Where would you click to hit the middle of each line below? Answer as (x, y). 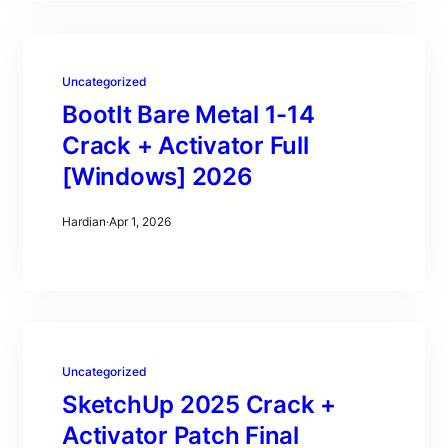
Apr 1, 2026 (140, 221)
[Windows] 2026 (157, 176)
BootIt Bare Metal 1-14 (188, 114)
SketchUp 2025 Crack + (199, 404)
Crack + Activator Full (185, 145)
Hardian (84, 221)
